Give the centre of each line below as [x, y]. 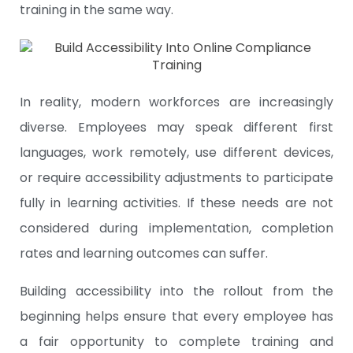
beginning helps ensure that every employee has [176, 317]
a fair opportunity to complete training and [176, 342]
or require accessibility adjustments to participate [176, 178]
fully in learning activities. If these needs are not [176, 203]
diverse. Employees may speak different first [176, 128]
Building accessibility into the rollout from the [176, 292]
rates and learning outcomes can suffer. [144, 254]
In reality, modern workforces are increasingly [176, 102]
